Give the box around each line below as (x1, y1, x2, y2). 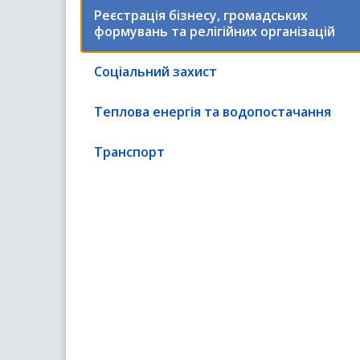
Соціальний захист (94, 63, 217, 80)
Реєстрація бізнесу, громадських (94, 6, 308, 24)
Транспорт (94, 143, 165, 161)
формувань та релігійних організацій (94, 22, 335, 40)
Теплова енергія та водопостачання (94, 103, 331, 121)
